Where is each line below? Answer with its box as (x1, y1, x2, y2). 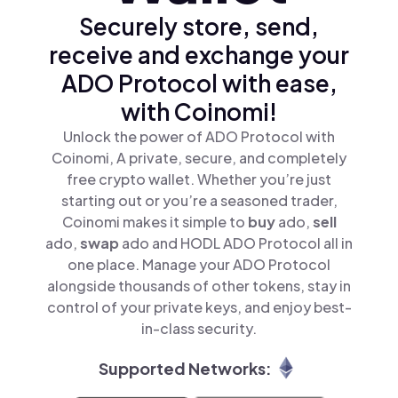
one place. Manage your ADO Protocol (68, 255, 330, 274)
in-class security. (141, 319, 257, 338)
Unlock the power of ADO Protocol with (63, 127, 335, 146)
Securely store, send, (79, 12, 319, 41)
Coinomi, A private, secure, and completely (52, 148, 346, 167)
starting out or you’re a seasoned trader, (60, 191, 338, 210)
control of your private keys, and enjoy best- (46, 298, 352, 316)
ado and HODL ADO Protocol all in (122, 234, 353, 252)
